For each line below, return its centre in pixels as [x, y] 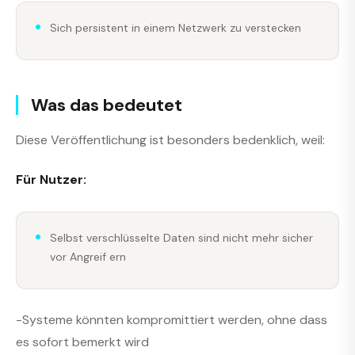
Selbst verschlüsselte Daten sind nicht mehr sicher [181, 237]
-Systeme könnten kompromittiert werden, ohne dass [172, 320]
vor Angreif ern [88, 256]
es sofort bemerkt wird [82, 342]
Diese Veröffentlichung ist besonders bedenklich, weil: [170, 139]
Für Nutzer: [51, 180]
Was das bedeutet [107, 105]
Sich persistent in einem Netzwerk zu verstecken [176, 28]
